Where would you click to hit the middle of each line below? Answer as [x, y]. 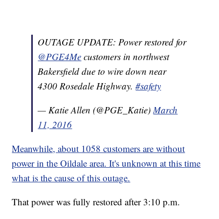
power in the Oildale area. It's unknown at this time [106, 163]
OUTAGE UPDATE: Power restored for [112, 42]
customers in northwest [125, 57]
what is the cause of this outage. [71, 178]
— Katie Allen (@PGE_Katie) [96, 110]
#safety [148, 86]
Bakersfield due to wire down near [102, 71]
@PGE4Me [60, 57]
